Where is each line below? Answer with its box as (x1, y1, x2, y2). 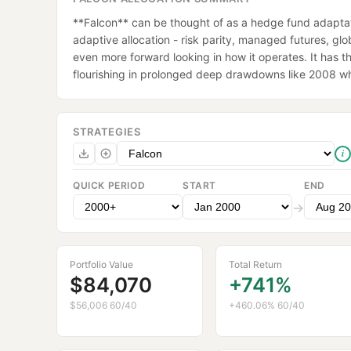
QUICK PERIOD (73, 179, 146, 192)
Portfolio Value (70, 259, 133, 271)
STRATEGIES (73, 125, 141, 139)
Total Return (228, 259, 282, 271)
